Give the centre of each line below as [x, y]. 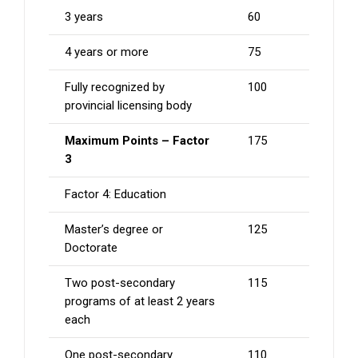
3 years [84, 17]
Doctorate [91, 248]
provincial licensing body [128, 106]
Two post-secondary [120, 283]
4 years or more [107, 52]
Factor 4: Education [115, 195]
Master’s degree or [114, 230]
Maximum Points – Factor [137, 141]
